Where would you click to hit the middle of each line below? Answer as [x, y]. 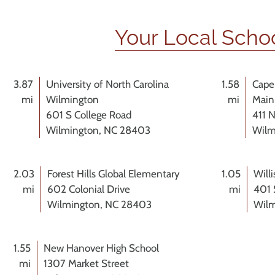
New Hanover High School [101, 248]
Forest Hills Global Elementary [113, 174]
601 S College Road [88, 115]
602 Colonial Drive [88, 189]
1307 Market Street [86, 264]
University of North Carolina [107, 84]
